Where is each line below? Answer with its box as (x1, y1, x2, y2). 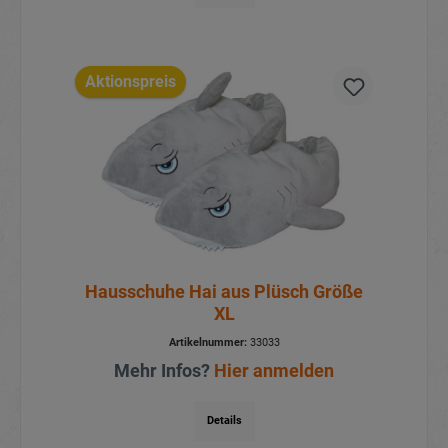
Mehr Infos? (114, 359, 214, 381)
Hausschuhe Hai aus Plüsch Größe (85, 280, 363, 302)
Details (206, 413, 242, 427)
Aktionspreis (84, 71, 176, 91)
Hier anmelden (214, 359, 334, 381)
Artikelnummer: (168, 335, 247, 349)
